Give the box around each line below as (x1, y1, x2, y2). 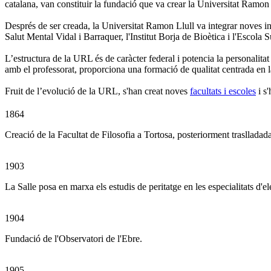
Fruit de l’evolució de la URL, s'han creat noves (5, 86, 190, 97)
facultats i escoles (190, 86, 256, 97)
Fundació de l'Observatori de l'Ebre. (5, 233, 142, 244)
